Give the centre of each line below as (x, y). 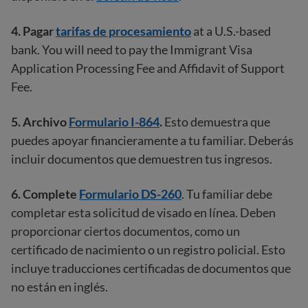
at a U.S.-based (232, 31)
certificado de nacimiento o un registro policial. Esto (148, 249)
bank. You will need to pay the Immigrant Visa (132, 49)
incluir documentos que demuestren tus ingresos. (142, 158)
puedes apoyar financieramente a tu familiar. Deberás (152, 140)
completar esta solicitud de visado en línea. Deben (143, 212)
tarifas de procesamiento (123, 31)
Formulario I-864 (114, 121)
